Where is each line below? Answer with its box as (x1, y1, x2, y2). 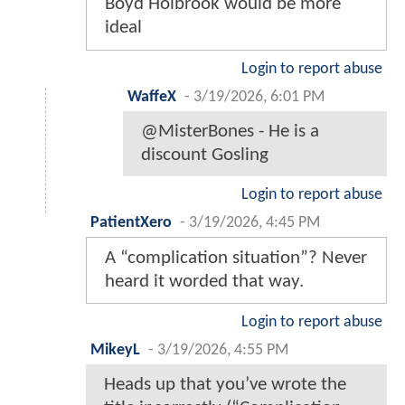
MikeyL (90, 343, 140, 359)
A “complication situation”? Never (105, 249, 367, 268)
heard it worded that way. (105, 272, 304, 292)
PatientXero (90, 215, 172, 231)
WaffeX (127, 89, 176, 106)
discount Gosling (141, 146, 268, 165)
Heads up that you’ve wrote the (104, 375, 346, 395)
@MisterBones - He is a (141, 122, 319, 142)
